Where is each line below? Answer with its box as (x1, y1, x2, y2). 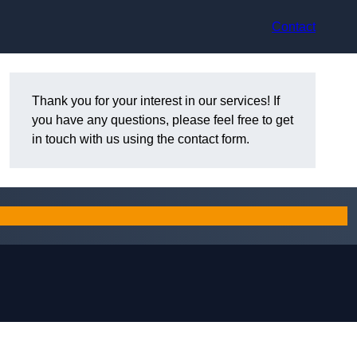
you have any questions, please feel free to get (32, 113, 293, 127)
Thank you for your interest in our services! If (32, 94, 280, 108)
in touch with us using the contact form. (32, 132, 249, 147)
